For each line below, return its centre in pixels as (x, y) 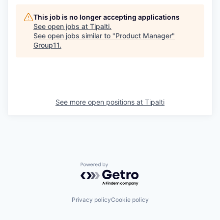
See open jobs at (62, 26)
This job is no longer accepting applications (107, 17)
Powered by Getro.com (123, 167)
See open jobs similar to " (74, 35)
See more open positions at (100, 102)
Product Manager (144, 35)
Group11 (46, 45)
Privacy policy (91, 200)
